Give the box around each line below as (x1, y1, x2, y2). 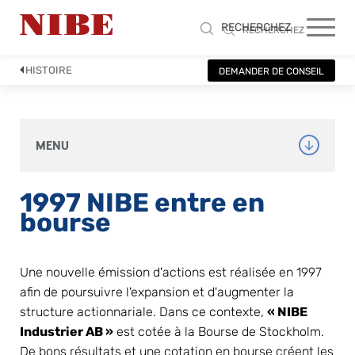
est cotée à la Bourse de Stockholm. (113, 323, 324, 339)
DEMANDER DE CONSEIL (219, 66, 324, 77)
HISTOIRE (25, 64, 72, 76)
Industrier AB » (20, 323, 113, 339)
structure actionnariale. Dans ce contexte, (20, 303, 267, 319)
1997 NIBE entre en (20, 186, 265, 218)
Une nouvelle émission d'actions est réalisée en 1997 (20, 264, 322, 280)
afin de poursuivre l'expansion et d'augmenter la (20, 284, 294, 300)
